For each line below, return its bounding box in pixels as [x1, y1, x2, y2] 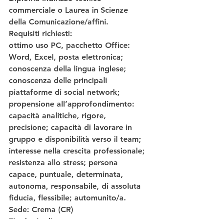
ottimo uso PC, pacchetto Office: [9, 41, 132, 50]
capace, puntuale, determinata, [9, 170, 126, 179]
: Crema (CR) [27, 205, 78, 215]
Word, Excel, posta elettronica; [9, 52, 126, 62]
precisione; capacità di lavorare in [9, 123, 134, 132]
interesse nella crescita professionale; [9, 146, 147, 156]
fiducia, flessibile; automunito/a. [9, 193, 131, 203]
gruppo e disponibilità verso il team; [9, 134, 144, 144]
